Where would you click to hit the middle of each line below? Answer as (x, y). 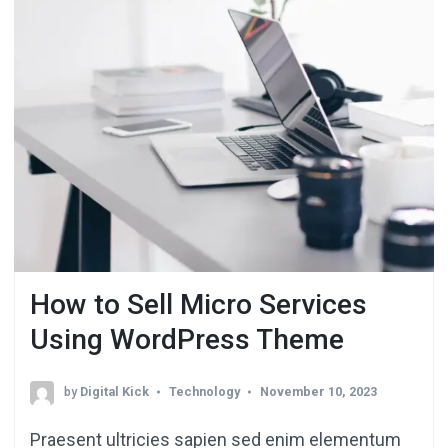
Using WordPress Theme (187, 340)
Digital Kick (114, 391)
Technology (204, 391)
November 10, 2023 (318, 391)
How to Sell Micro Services (198, 305)
